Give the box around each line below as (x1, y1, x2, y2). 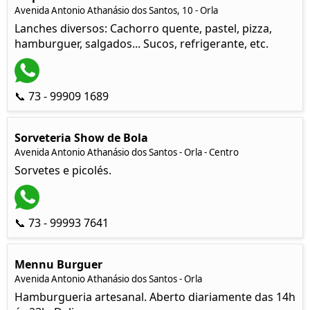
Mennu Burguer (15, 257, 102, 272)
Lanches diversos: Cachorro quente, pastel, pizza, (15, 21, 272, 36)
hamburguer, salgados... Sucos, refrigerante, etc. (15, 36, 268, 51)
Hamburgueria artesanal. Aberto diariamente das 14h (15, 289, 295, 304)
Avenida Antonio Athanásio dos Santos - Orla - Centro (15, 146, 239, 158)
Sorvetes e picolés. (15, 163, 111, 178)
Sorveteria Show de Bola (15, 130, 148, 145)
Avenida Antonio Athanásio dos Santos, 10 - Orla (15, 4, 218, 17)
